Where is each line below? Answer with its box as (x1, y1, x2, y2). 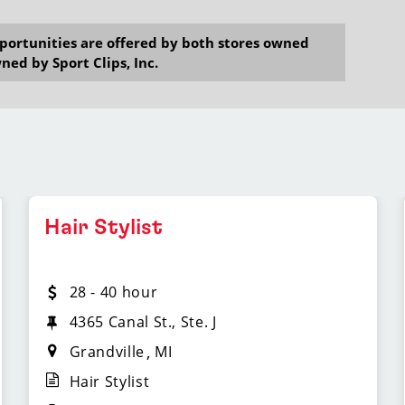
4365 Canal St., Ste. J (69, 312, 217, 332)
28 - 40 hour (69, 282, 158, 302)
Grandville (69, 342, 145, 362)
